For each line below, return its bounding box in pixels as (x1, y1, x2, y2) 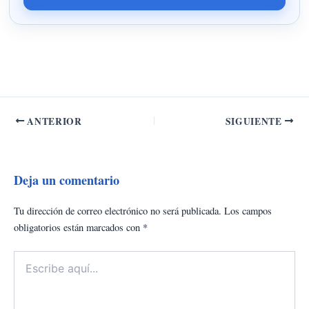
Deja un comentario (14, 170, 119, 189)
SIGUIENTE (225, 114, 285, 128)
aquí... (13, 263, 38, 277)
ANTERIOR (24, 114, 82, 128)
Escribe (13, 250, 42, 263)
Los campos (224, 203, 272, 217)
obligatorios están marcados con (14, 220, 143, 234)
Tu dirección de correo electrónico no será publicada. (14, 203, 221, 217)
